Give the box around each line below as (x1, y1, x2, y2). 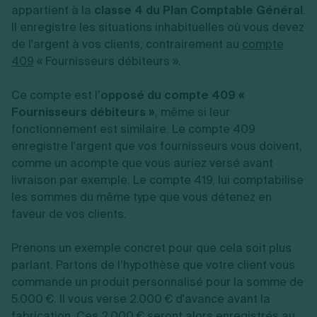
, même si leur (155, 105, 230, 120)
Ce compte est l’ (11, 88, 100, 103)
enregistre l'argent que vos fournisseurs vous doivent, (11, 139, 302, 154)
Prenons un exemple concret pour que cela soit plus (11, 241, 292, 255)
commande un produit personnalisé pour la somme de (11, 275, 304, 289)
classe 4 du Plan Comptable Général (94, 3, 303, 18)
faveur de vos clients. (11, 207, 127, 221)
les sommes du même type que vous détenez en (11, 190, 272, 204)
